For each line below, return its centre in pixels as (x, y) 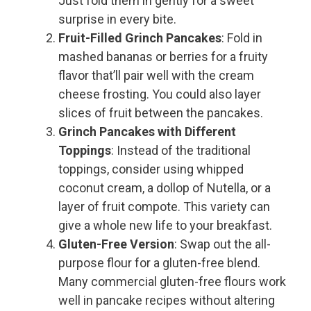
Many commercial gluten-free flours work (172, 282)
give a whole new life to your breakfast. (165, 226)
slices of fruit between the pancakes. (161, 113)
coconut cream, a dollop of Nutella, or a (165, 188)
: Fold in (242, 38)
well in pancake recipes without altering (167, 301)
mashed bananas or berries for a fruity (163, 57)
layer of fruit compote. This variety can (164, 207)
